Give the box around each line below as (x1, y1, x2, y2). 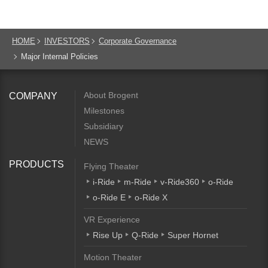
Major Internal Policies (21, 52, 98, 61)
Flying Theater (84, 162, 139, 171)
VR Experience (84, 215, 140, 224)
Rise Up (93, 230, 123, 240)
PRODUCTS (9, 159, 64, 169)
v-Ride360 (160, 177, 199, 187)
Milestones (84, 106, 124, 115)
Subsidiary (84, 121, 123, 131)
